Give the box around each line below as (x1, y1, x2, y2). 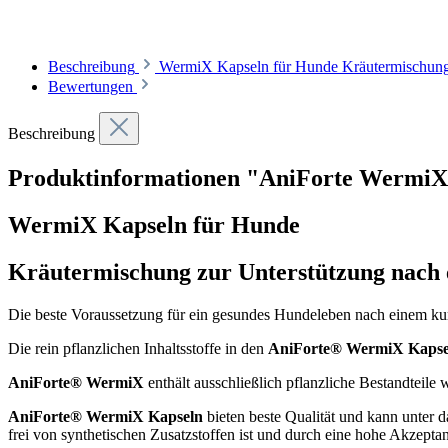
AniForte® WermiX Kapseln (8, 407, 203, 425)
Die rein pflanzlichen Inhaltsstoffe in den (8, 339, 268, 357)
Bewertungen (48, 78, 137, 95)
